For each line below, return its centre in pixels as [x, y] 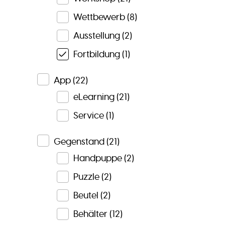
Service [88, 115]
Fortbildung [96, 54]
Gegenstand [79, 142]
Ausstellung [96, 35]
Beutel [86, 195]
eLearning [94, 97]
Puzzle [86, 177]
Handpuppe [97, 158]
